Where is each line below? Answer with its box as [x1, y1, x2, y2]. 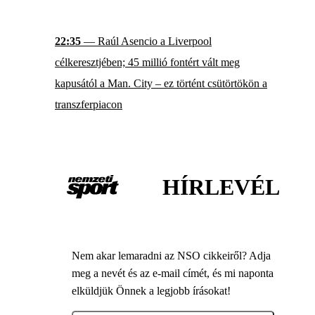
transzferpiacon [55, 98, 122, 111]
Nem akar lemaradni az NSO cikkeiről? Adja [72, 249, 271, 262]
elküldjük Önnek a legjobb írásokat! [72, 284, 231, 297]
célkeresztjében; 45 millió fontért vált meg [55, 56, 240, 69]
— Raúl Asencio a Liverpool [81, 35, 212, 48]
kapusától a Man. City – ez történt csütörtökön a [55, 77, 267, 90]
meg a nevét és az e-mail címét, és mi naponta [72, 266, 274, 279]
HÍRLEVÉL [162, 174, 280, 200]
